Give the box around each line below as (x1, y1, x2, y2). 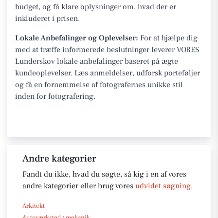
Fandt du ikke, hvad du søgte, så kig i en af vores (22, 169, 186, 179)
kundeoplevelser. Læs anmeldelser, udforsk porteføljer (15, 68, 200, 78)
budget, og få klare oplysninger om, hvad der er (15, 1, 176, 12)
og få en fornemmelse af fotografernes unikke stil (15, 79, 183, 90)
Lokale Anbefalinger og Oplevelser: (15, 33, 138, 43)
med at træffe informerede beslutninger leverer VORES (15, 44, 199, 54)
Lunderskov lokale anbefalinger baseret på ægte (15, 56, 178, 66)
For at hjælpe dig (138, 33, 198, 43)
